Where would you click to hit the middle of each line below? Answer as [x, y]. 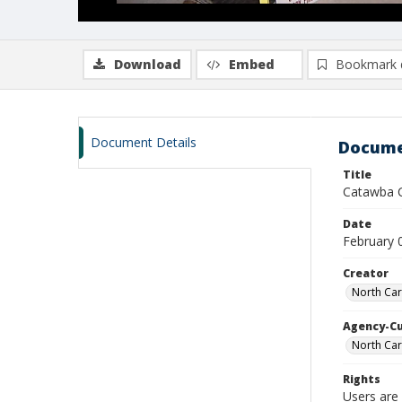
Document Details [144, 142]
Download [148, 64]
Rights [362, 379]
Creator [366, 273]
